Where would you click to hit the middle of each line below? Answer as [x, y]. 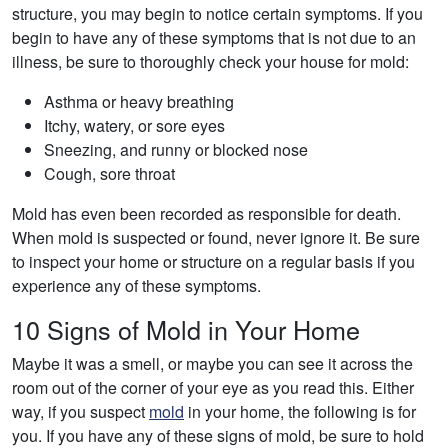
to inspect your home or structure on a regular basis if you [213, 262]
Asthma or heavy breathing [139, 102]
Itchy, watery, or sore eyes [134, 126]
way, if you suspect [80, 412]
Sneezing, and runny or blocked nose [176, 150]
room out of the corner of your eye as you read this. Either [213, 388]
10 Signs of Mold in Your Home [186, 329]
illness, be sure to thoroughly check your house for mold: [210, 62]
